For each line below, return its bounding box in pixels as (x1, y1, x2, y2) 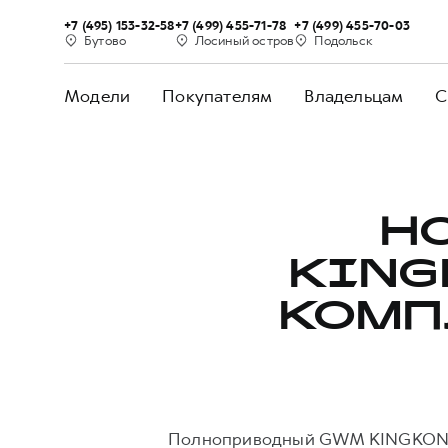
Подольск (314, 31, 373, 49)
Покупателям (162, 85, 273, 107)
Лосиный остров (194, 31, 295, 49)
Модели (64, 85, 131, 107)
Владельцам (304, 85, 404, 107)
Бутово (84, 31, 127, 49)
